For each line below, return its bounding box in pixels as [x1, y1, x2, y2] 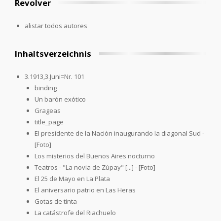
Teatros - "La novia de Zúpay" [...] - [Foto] [35, 162, 155, 172]
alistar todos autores [24, 21, 87, 30]
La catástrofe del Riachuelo [35, 208, 116, 217]
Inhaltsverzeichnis [15, 47, 91, 59]
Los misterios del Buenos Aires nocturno [35, 151, 155, 160]
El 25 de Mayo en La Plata [35, 174, 110, 183]
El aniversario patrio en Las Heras [35, 185, 136, 194]
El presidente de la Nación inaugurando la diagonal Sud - [35, 128, 204, 138]
